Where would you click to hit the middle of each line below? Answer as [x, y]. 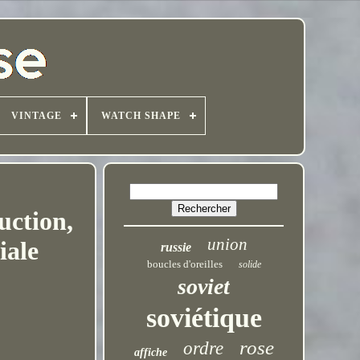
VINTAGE [36, 116]
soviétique [204, 318]
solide [250, 264]
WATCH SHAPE [141, 116]
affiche [150, 352]
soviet [204, 286]
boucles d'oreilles [184, 264]
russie [176, 247]
